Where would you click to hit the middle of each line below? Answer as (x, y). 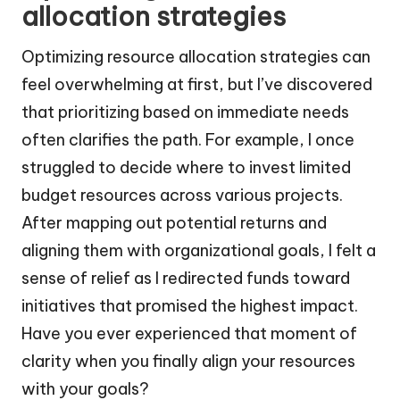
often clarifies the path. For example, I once (188, 139)
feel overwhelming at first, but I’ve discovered (197, 84)
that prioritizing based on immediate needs (185, 112)
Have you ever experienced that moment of (189, 333)
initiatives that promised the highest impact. (190, 305)
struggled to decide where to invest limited (186, 167)
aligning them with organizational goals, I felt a (199, 250)
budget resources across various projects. (182, 195)
